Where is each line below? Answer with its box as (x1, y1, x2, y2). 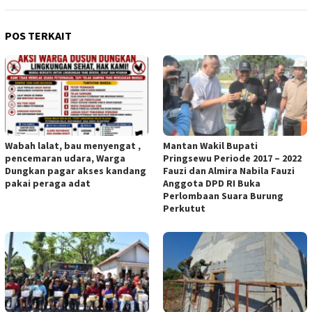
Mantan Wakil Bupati (163, 139, 258, 152)
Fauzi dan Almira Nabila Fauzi (163, 164, 295, 177)
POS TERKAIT (5, 28, 72, 42)
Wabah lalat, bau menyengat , (5, 139, 141, 152)
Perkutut (163, 201, 205, 214)
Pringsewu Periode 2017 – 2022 (163, 151, 302, 164)
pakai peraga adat (5, 176, 93, 189)
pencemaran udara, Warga (5, 151, 125, 164)
